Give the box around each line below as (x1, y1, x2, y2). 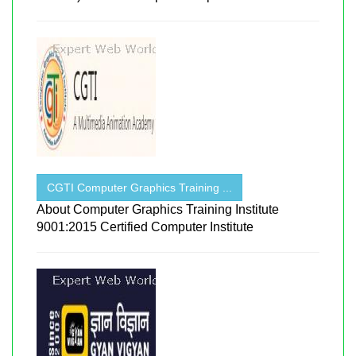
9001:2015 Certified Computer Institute (37, 219, 253, 234)
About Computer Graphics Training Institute (37, 202, 279, 216)
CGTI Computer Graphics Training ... (47, 180, 232, 194)
